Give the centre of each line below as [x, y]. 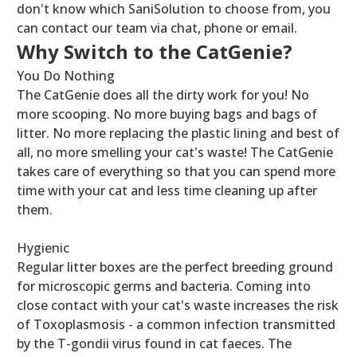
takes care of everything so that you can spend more [176, 171]
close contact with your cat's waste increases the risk [178, 305]
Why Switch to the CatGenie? [155, 51]
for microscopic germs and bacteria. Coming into [164, 286]
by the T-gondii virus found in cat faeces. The [154, 343]
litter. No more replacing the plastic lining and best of [178, 133]
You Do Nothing [66, 75]
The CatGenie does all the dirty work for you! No [163, 94]
